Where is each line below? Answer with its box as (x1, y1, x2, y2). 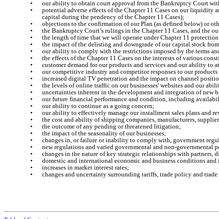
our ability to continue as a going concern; (42, 102, 155, 110)
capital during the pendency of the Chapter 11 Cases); (42, 13, 184, 21)
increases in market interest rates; (42, 164, 130, 172)
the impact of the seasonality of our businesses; (42, 130, 167, 137)
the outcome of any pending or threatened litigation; (42, 123, 181, 131)
